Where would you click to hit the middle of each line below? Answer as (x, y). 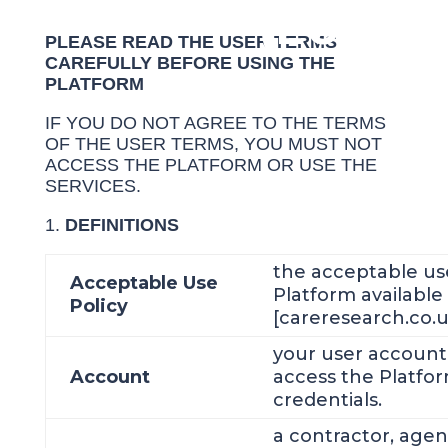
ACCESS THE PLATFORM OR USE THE (210, 165)
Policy (98, 306)
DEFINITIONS (121, 225)
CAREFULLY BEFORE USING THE (189, 63)
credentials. (329, 400)
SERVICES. (95, 186)
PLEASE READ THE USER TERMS (190, 42)
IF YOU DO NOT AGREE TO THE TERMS (215, 123)
